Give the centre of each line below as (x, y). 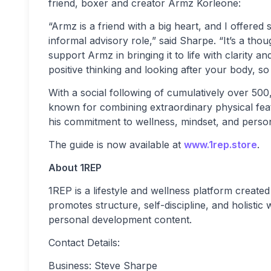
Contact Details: (84, 242)
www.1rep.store (220, 144)
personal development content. (120, 219)
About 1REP (75, 167)
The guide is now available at (116, 144)
